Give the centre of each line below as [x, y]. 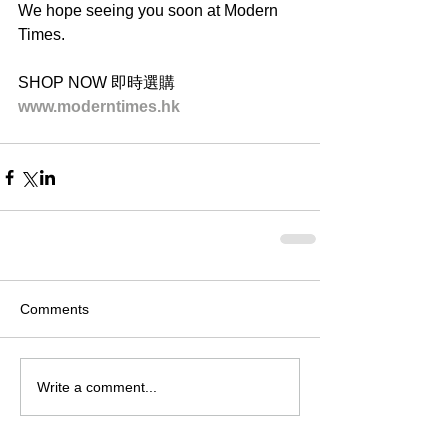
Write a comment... [97, 386]
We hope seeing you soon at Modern [150, 11]
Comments [54, 309]
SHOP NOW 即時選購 [96, 83]
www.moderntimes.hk [99, 107]
